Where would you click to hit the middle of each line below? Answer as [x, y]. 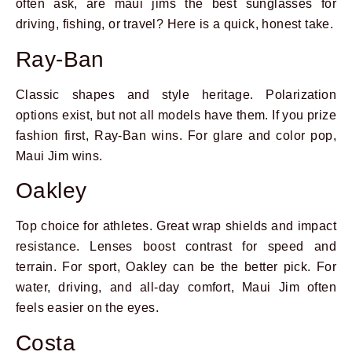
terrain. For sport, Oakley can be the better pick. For [176, 267]
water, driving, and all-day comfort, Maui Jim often [176, 288]
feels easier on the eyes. [87, 308]
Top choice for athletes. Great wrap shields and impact [176, 226]
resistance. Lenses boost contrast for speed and [176, 247]
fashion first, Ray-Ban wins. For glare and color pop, [176, 135]
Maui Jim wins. [59, 156]
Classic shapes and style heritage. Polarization [176, 94]
